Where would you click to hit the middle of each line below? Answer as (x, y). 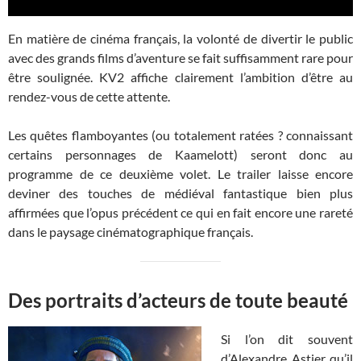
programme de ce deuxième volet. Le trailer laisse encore (180, 173)
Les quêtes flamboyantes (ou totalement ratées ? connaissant (180, 135)
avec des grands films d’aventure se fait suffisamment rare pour (180, 57)
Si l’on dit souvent (287, 338)
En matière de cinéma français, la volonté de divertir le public (180, 38)
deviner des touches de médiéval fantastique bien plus (180, 193)
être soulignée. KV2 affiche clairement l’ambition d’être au (180, 77)
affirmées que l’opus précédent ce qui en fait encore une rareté (180, 212)
